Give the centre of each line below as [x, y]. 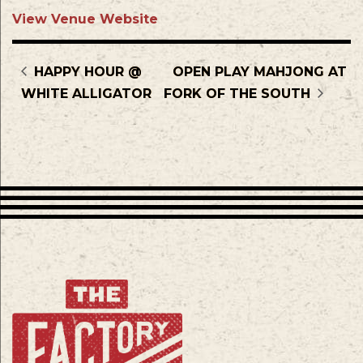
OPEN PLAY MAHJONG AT [260, 71]
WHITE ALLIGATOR [87, 93]
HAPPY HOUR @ [86, 71]
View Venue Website [85, 19]
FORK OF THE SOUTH [239, 93]
